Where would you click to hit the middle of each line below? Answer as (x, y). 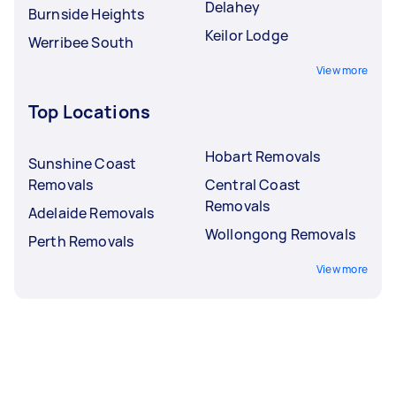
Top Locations (89, 111)
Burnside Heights (87, 14)
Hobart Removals (263, 156)
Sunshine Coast (83, 163)
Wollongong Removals (280, 234)
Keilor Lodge (247, 35)
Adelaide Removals (91, 213)
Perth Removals (81, 241)
